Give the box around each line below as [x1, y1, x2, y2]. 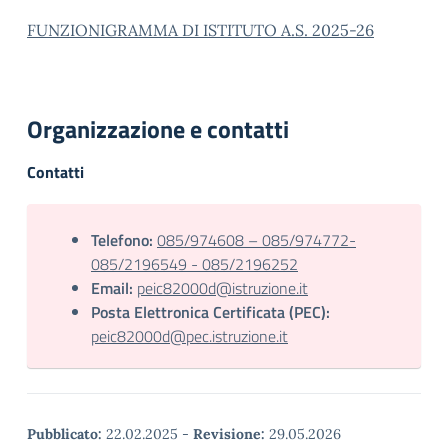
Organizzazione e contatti [27, 111, 289, 147]
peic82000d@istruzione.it [137, 276, 308, 300]
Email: [91, 276, 133, 300]
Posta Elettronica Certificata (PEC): [91, 300, 330, 324]
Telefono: [91, 228, 153, 252]
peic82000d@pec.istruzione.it [91, 324, 288, 348]
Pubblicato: [27, 425, 102, 443]
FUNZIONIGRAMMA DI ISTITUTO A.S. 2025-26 [27, 20, 374, 40]
